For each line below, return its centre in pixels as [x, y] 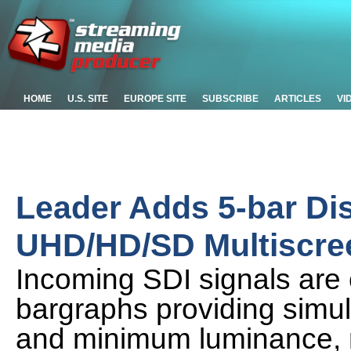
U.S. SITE [88, 99]
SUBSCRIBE [230, 99]
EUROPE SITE [155, 99]
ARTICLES [298, 99]
